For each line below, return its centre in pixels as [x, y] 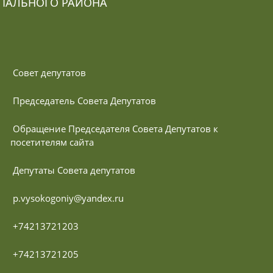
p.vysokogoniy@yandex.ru [69, 198]
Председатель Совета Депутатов [85, 100]
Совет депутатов [50, 72]
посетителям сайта [52, 142]
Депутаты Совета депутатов [74, 170]
